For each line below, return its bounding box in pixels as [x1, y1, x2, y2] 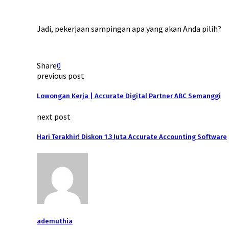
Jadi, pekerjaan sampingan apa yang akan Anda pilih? [37, 23, 221, 34]
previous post [37, 70, 84, 81]
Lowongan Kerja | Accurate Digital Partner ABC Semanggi [37, 92, 221, 101]
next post [37, 111, 71, 122]
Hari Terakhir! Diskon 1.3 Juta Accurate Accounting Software [37, 133, 227, 142]
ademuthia [37, 217, 73, 225]
